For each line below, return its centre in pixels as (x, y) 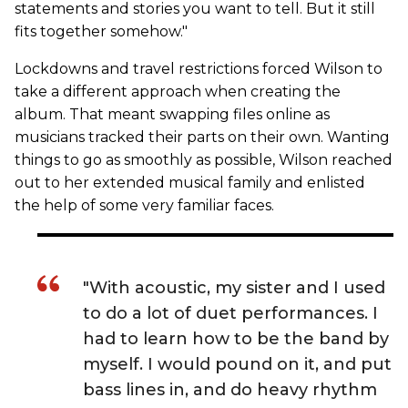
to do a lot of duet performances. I (230, 314)
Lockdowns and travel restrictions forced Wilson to (199, 69)
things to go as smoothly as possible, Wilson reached (204, 160)
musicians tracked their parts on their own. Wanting (202, 138)
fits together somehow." (101, 32)
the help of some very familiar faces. (144, 206)
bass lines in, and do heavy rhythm (230, 390)
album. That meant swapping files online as (172, 115)
